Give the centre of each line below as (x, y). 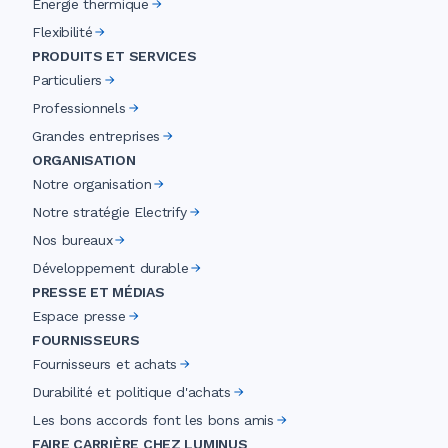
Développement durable (110, 268)
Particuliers (67, 80)
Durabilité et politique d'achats (131, 392)
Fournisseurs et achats (104, 364)
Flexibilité (62, 32)
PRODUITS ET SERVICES (114, 56)
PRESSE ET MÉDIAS (98, 292)
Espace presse (79, 316)
